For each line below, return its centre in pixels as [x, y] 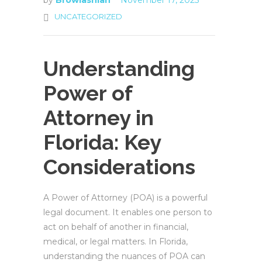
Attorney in [99, 118]
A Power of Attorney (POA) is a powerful [125, 198]
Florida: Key [102, 142]
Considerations [119, 167]
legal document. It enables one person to [128, 212]
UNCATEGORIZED [88, 16]
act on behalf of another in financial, [116, 227]
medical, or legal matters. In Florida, [116, 242]
